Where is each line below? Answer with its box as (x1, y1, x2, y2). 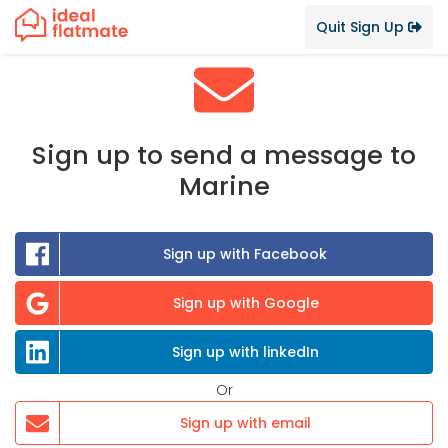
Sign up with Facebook (163, 244, 328, 264)
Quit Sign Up (316, 17, 408, 37)
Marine (178, 168, 270, 204)
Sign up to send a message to (32, 137, 416, 173)
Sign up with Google (172, 293, 319, 313)
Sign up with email (180, 413, 311, 433)
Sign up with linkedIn (171, 342, 319, 362)
